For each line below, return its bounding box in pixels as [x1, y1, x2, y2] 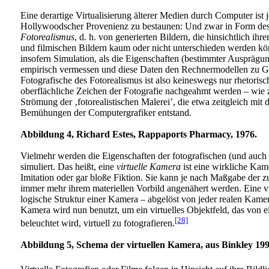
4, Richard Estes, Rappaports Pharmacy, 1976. [67, 128, 257, 139]
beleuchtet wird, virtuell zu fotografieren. [20, 218, 175, 229]
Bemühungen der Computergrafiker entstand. [20, 107, 192, 118]
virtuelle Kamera [116, 161, 181, 172]
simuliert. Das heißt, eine [20, 161, 116, 172]
